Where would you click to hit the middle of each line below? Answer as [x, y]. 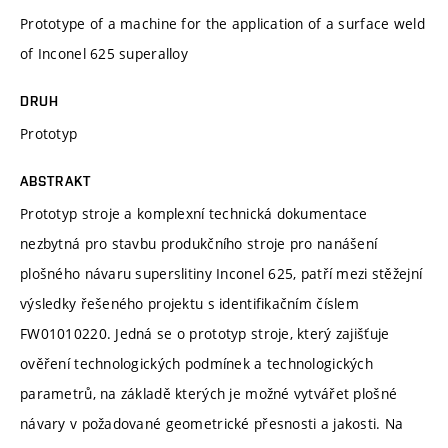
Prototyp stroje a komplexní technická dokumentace [194, 213]
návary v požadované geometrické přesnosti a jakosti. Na [212, 423]
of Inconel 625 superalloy [104, 53]
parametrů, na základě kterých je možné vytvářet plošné [209, 393]
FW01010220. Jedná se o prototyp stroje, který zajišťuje [205, 333]
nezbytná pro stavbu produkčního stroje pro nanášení [199, 243]
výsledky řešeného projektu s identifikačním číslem [189, 303]
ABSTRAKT [55, 180]
